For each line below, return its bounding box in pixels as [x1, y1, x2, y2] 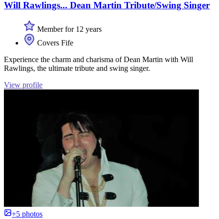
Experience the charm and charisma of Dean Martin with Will [4, 55, 193, 64]
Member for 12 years [35, 24, 102, 33]
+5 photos [12, 209, 43, 218]
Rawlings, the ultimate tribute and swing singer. [4, 64, 150, 72]
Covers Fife [35, 38, 73, 47]
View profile [4, 80, 43, 89]
